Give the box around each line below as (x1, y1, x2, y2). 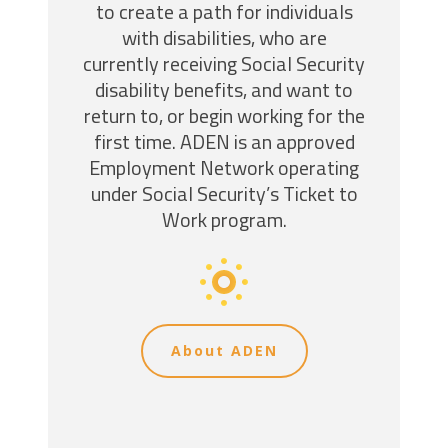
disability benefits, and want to (95, 74, 353, 105)
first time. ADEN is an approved (93, 126, 355, 157)
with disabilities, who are (121, 22, 327, 53)
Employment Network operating (89, 152, 359, 183)
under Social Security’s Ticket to (90, 178, 358, 209)
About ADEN (170, 341, 278, 360)
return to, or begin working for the (83, 100, 365, 131)
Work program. (161, 204, 287, 235)
